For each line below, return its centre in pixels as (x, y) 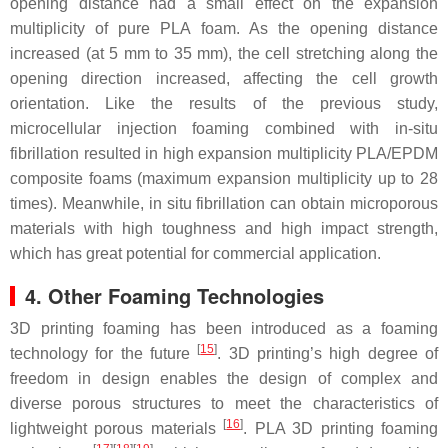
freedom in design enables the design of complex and (224, 378)
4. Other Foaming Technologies (174, 295)
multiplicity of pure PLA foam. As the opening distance (224, 28)
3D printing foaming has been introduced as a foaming (224, 328)
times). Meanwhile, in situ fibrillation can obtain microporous (224, 203)
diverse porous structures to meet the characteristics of (224, 403)
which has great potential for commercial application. (195, 253)
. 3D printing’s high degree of (328, 353)
